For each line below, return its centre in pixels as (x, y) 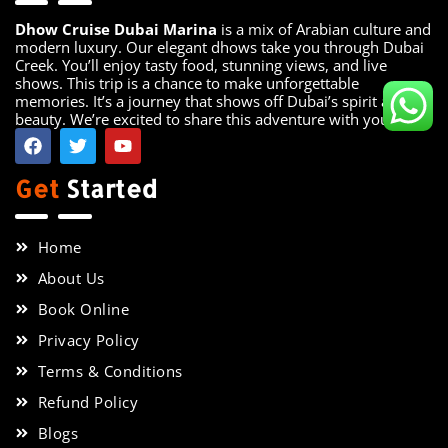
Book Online (83, 308)
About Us (71, 277)
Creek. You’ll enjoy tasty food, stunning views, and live (201, 64)
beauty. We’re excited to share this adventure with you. (204, 118)
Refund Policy (87, 401)
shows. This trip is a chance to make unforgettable (187, 82)
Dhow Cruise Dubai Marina (116, 28)
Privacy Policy (88, 339)
